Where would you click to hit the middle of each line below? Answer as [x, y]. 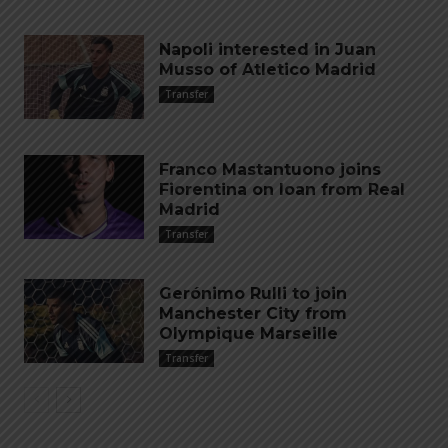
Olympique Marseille [248, 333]
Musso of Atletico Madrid [267, 69]
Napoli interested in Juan [267, 49]
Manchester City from [253, 313]
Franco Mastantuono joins [270, 169]
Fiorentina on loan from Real [282, 189]
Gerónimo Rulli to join [253, 293]
